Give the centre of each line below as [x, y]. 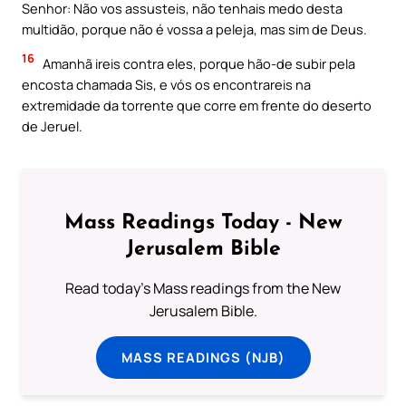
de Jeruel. [52, 126]
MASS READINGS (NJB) [203, 358]
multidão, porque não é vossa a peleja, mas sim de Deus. [194, 29]
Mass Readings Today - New [203, 224]
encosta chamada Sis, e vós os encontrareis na [166, 84]
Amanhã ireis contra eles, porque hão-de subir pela [198, 63]
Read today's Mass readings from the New [203, 289]
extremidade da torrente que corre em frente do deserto [197, 105]
